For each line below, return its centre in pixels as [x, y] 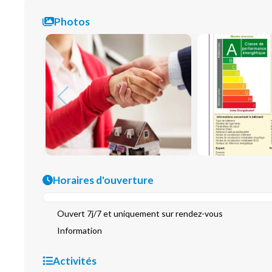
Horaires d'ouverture [103, 180]
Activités [75, 261]
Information [80, 230]
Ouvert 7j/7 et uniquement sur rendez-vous [140, 213]
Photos [72, 22]
